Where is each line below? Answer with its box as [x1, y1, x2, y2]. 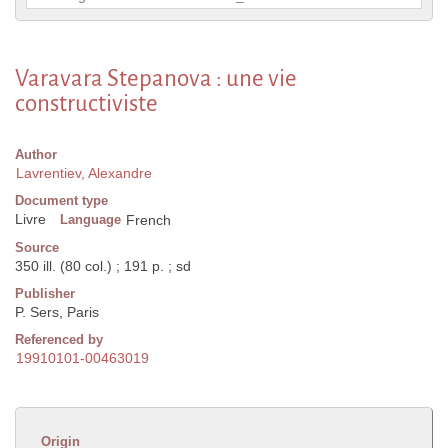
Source [15, 240, 59, 256]
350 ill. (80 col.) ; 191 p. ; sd [15, 258, 191, 275]
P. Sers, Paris [15, 304, 99, 321]
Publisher [15, 286, 75, 302]
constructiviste [15, 91, 158, 117]
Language [60, 212, 121, 228]
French [126, 212, 171, 229]
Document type [15, 193, 108, 209]
